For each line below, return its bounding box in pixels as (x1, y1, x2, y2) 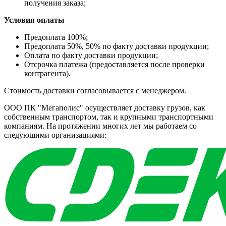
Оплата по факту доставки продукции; (24, 50, 158, 60)
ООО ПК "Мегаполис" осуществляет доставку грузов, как (4, 103, 205, 112)
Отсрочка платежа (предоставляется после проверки (24, 60, 205, 69)
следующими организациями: (4, 130, 106, 139)
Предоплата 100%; (24, 32, 88, 41)
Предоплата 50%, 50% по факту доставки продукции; (24, 41, 209, 50)
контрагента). (24, 69, 71, 78)
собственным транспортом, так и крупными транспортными (4, 112, 213, 121)
